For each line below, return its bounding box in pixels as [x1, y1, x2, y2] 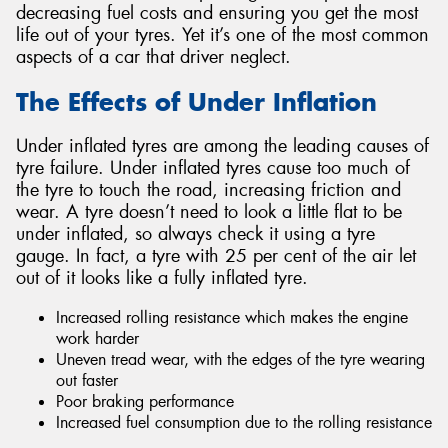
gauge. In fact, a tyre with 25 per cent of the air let [16, 244, 416, 269]
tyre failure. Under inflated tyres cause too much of [16, 156, 410, 181]
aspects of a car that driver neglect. [16, 45, 291, 69]
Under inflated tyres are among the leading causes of [16, 134, 429, 159]
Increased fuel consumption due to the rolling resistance [56, 411, 432, 433]
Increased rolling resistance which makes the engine [56, 306, 408, 328]
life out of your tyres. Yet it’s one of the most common [16, 23, 429, 47]
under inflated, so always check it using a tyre [16, 222, 375, 247]
